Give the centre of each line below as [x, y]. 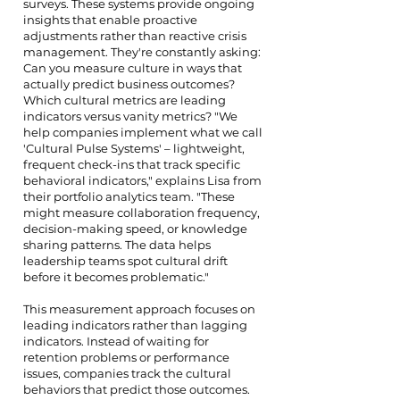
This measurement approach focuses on [139, 309]
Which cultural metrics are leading [125, 100]
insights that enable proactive [110, 20]
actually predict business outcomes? [129, 84]
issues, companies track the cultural [127, 373]
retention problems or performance [126, 357]
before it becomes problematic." [116, 277]
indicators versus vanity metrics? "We [130, 116]
